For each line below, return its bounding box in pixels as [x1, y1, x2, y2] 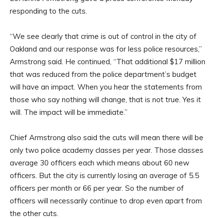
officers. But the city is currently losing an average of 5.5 [10, 171, 199, 181]
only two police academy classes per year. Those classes [10, 145, 203, 155]
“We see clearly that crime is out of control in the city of [10, 32, 197, 41]
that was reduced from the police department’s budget [10, 70, 197, 79]
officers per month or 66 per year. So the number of [10, 183, 184, 193]
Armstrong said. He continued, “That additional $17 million [10, 57, 205, 67]
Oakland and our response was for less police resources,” [10, 44, 202, 54]
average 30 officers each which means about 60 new [10, 158, 189, 168]
